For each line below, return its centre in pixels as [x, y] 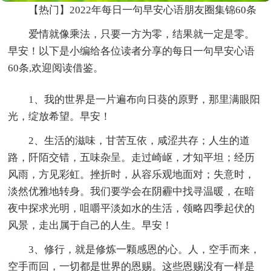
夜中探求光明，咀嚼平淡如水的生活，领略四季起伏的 [132, 209]
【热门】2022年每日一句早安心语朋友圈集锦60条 [143, 10]
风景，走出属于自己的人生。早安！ [90, 226]
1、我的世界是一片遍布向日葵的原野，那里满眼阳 [145, 100]
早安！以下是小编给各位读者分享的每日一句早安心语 [132, 51]
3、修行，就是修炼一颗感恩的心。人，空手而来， [145, 250]
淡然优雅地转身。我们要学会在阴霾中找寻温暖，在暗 [132, 192]
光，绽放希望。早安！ [60, 117]
